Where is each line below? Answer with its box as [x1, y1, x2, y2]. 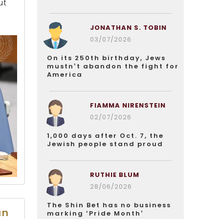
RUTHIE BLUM [89, 170, 139, 179]
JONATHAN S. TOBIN [89, 23, 167, 32]
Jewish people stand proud [47, 139, 163, 149]
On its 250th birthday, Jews [47, 53, 166, 63]
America [47, 70, 83, 79]
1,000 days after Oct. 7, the [47, 131, 164, 140]
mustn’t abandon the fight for [47, 62, 179, 71]
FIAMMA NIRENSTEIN [89, 101, 166, 110]
